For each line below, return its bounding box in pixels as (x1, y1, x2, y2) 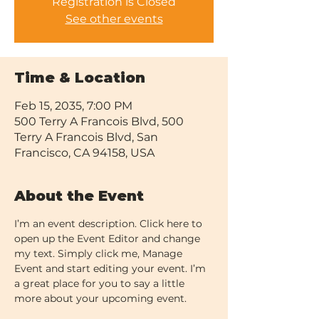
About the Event (14, 187, 144, 204)
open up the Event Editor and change (14, 232, 203, 245)
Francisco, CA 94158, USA (14, 146, 155, 159)
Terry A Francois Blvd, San (14, 130, 158, 144)
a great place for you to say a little (14, 277, 187, 290)
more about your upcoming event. (14, 292, 187, 305)
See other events (65, 12, 163, 26)
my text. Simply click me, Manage (14, 247, 185, 260)
